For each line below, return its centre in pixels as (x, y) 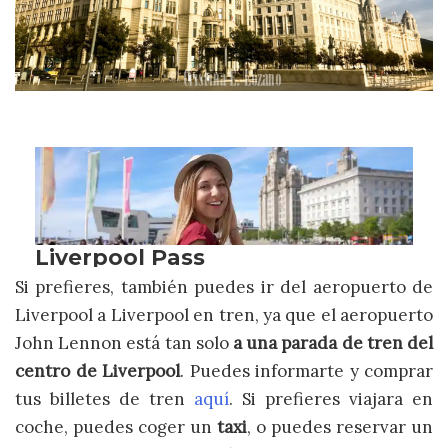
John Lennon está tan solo (124, 342)
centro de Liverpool (97, 370)
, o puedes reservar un (340, 426)
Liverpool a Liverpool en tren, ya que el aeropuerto (224, 314)
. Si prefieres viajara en (331, 398)
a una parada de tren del (333, 342)
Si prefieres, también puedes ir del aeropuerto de (224, 286)
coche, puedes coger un (116, 426)
